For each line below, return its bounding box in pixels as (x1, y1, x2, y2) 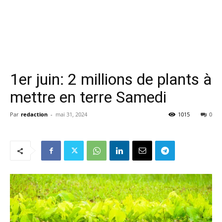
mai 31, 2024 (55, 111, 87, 118)
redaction (21, 111, 48, 118)
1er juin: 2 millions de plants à (10, 70, 212, 89)
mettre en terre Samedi (10, 88, 166, 107)
